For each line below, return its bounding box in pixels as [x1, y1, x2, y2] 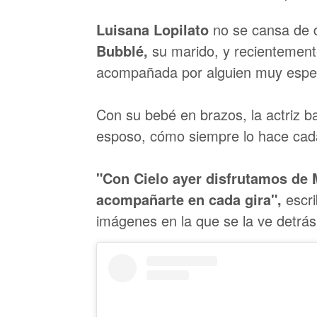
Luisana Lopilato [96, 18, 209, 40]
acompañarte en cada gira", [96, 188, 286, 209]
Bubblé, [96, 40, 152, 61]
